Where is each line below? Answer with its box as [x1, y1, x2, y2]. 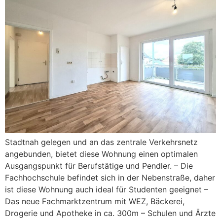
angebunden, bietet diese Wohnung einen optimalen [5, 149, 198, 159]
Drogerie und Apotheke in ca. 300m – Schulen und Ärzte [5, 208, 216, 219]
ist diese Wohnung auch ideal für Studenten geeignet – [5, 184, 208, 195]
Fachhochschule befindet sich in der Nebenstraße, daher [5, 173, 215, 183]
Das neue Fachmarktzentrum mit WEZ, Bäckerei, [5, 196, 184, 207]
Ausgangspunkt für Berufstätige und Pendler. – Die [5, 161, 193, 171]
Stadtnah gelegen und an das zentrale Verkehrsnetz [5, 137, 198, 147]
